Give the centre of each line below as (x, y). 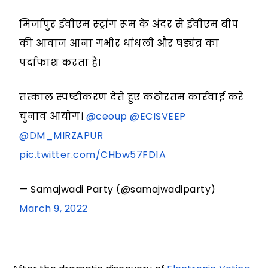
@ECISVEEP (158, 117)
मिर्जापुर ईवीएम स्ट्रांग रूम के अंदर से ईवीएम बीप (129, 25)
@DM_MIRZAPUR (61, 136)
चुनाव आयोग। (53, 117)
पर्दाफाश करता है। (60, 63)
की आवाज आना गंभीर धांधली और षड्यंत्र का (119, 44)
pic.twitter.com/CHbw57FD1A (93, 155)
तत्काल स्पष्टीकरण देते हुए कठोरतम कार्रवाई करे (132, 98)
